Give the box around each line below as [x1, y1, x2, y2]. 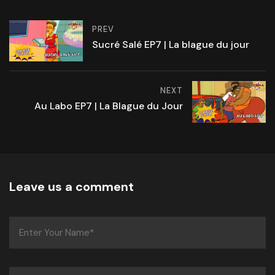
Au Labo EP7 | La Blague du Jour [34, 99, 183, 112]
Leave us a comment [9, 178, 134, 195]
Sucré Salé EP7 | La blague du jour [92, 38, 249, 52]
